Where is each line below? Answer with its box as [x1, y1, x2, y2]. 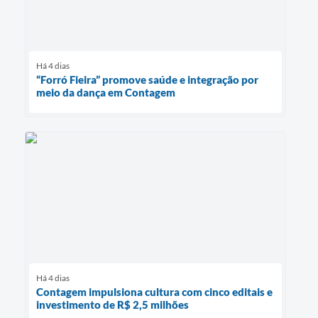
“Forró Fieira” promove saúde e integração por [36, 73, 258, 87]
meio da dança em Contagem [36, 86, 175, 99]
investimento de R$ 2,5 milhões [36, 297, 189, 311]
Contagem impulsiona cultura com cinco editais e [36, 285, 273, 298]
